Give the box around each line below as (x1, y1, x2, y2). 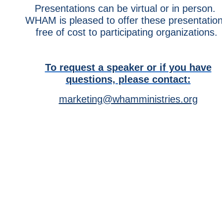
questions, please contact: (65, 74, 191, 85)
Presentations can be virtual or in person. (34, 3, 219, 14)
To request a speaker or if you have (45, 62, 212, 73)
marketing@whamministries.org (58, 94, 198, 105)
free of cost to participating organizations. (35, 27, 218, 38)
